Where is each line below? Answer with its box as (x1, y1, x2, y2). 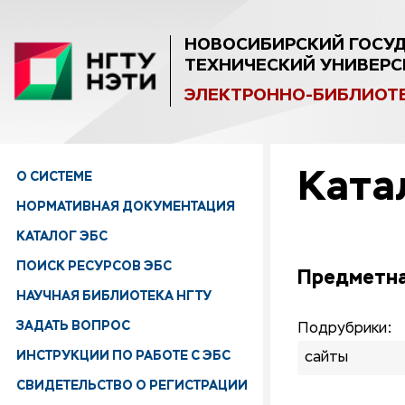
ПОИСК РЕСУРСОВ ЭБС (16, 258, 172, 274)
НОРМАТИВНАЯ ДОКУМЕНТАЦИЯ (16, 198, 235, 214)
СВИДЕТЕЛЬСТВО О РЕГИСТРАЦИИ (16, 377, 248, 393)
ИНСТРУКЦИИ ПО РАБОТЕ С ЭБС (16, 347, 231, 363)
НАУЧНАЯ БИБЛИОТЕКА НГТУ (16, 287, 212, 304)
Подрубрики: (297, 322, 392, 336)
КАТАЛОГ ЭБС (16, 228, 108, 244)
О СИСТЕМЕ (16, 168, 92, 184)
